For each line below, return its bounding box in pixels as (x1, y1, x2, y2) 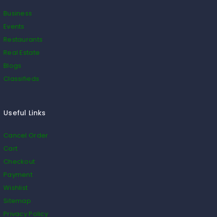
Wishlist (3, 183, 28, 192)
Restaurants (3, 34, 43, 44)
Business (3, 8, 32, 18)
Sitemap (3, 196, 31, 205)
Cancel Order (3, 130, 48, 140)
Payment (3, 170, 32, 179)
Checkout (3, 156, 35, 166)
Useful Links (3, 108, 46, 118)
